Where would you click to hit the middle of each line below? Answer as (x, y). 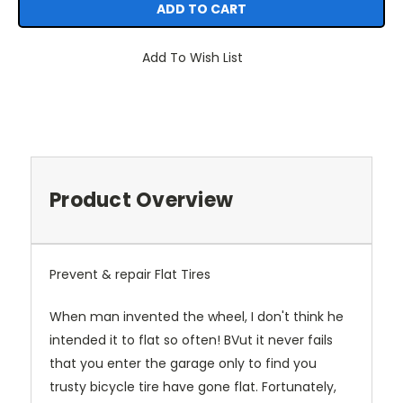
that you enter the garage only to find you (183, 364)
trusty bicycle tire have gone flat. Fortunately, (193, 387)
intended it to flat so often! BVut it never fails (191, 340)
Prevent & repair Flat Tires (130, 275)
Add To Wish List (193, 58)
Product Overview (141, 201)
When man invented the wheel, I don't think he (197, 317)
